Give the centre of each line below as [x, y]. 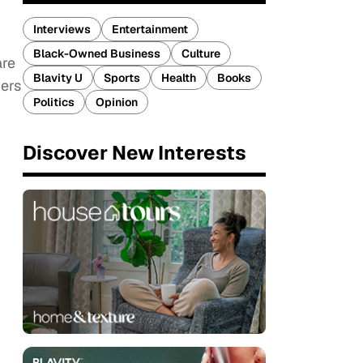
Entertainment [150, 29]
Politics [54, 102]
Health [179, 78]
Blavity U [58, 78]
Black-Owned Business [97, 53]
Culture [201, 53]
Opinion [117, 102]
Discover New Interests [135, 153]
